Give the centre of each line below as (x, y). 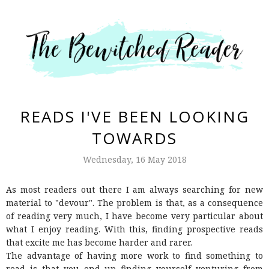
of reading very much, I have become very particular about (134, 216)
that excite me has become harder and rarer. (99, 243)
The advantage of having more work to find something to (134, 256)
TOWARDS (134, 138)
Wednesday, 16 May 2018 (134, 160)
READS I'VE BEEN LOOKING (134, 117)
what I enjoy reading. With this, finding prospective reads (134, 229)
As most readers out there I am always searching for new (134, 190)
